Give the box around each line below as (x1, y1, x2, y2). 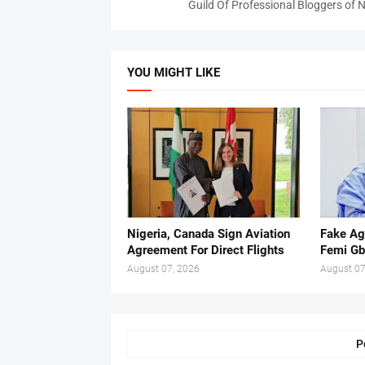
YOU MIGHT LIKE (126, 65, 220, 80)
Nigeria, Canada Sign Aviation (126, 226, 290, 241)
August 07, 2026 (126, 263, 200, 275)
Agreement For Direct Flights (126, 243, 284, 257)
